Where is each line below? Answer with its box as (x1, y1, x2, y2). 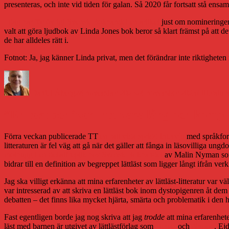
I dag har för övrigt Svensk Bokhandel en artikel (4, 17, 159, 26)
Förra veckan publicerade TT (4, 131, 100, 141)
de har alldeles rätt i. (4, 35, 68, 44)
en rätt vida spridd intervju (100, 131, 185, 141)
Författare (29, 70, 60, 79)
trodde (144, 212, 165, 221)
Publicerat (75, 70, 107, 79)
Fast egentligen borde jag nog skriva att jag (4, 212, 144, 221)
